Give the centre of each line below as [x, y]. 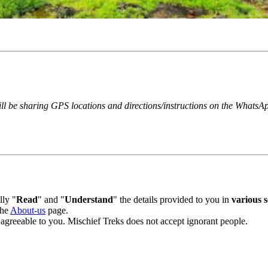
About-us [25, 210]
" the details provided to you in [169, 199]
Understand [86, 199]
